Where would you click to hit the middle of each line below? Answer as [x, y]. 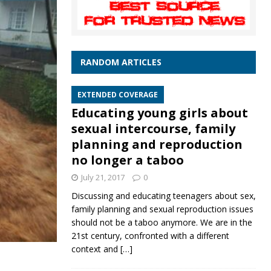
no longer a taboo [127, 160]
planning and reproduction [157, 145]
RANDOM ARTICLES [121, 62]
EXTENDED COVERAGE [117, 95]
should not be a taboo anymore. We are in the [162, 223]
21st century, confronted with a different [150, 236]
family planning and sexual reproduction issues [162, 209]
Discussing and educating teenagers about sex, [163, 196]
